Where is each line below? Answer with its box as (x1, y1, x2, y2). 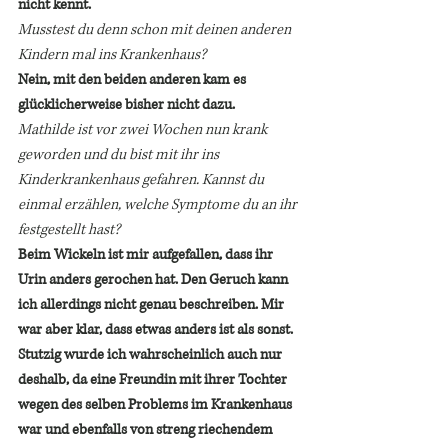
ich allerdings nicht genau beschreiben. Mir (18, 295, 287, 314)
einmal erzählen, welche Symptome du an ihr (18, 195, 300, 214)
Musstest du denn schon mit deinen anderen (18, 20, 294, 39)
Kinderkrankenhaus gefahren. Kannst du (18, 170, 267, 189)
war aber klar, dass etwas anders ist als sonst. (18, 320, 296, 339)
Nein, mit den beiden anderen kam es (18, 70, 249, 89)
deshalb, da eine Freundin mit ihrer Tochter (18, 370, 290, 389)
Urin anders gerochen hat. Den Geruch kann (18, 270, 291, 289)
